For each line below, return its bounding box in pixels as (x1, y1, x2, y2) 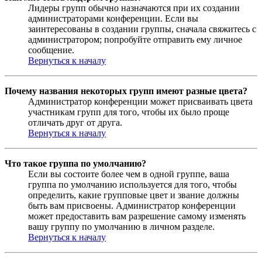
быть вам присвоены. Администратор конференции (28, 201, 236, 211)
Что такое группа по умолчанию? (5, 158, 146, 169)
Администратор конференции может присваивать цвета (28, 96, 253, 107)
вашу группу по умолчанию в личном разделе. (28, 222, 215, 232)
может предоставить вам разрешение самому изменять (28, 211, 246, 222)
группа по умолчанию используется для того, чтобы (28, 180, 237, 190)
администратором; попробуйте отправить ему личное (28, 35, 242, 45)
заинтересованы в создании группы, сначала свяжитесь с (28, 24, 256, 35)
